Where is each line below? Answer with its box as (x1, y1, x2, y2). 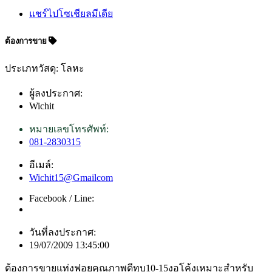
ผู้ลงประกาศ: (29, 88, 83, 99)
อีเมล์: (29, 160, 53, 171)
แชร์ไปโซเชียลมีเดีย (29, 8, 113, 19)
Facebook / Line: (29, 193, 94, 204)
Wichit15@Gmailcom (29, 172, 113, 183)
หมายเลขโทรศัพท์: (29, 124, 109, 135)
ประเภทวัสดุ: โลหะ (5, 63, 84, 74)
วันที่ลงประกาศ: (29, 227, 96, 238)
